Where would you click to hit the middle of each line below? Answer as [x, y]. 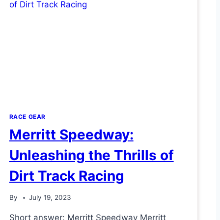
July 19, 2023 [50, 198]
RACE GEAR [27, 116]
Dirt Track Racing [67, 176]
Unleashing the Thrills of [91, 155]
